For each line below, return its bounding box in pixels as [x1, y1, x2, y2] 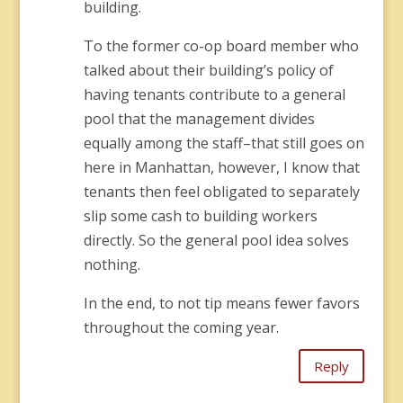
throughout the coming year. [83, 318, 279, 337]
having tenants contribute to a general [83, 85, 345, 104]
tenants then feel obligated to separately [83, 182, 360, 201]
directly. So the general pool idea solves [83, 230, 349, 250]
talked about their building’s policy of [83, 60, 334, 80]
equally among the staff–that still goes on [83, 133, 364, 153]
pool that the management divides [83, 109, 315, 129]
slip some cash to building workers [83, 206, 318, 226]
